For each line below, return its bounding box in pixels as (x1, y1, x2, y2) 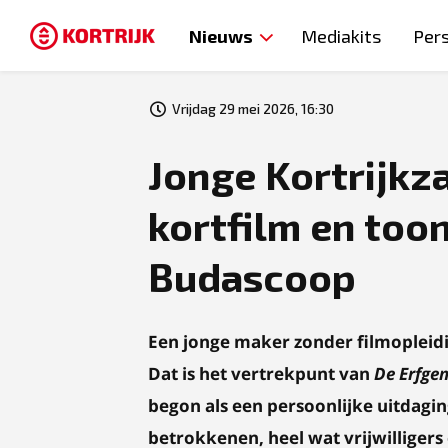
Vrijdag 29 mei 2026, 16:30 (172, 100, 334, 117)
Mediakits (301, 25, 381, 47)
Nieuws (189, 25, 253, 46)
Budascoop (148, 252, 356, 300)
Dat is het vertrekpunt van (148, 362, 374, 385)
